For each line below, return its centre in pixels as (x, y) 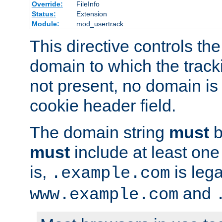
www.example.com (104, 195)
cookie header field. (103, 106)
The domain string (99, 133)
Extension (91, 14)
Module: (45, 24)
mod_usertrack (100, 24)
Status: (44, 14)
